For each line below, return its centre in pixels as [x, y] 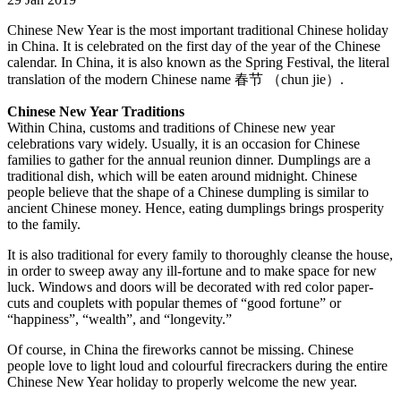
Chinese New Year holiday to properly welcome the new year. [182, 381]
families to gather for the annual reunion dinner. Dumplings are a [189, 159]
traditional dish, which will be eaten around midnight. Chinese [182, 175]
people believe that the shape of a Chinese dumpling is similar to [188, 192]
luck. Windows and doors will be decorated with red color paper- [190, 286]
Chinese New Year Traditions [96, 111]
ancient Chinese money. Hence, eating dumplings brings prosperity [196, 208]
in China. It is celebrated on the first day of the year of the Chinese [194, 46]
